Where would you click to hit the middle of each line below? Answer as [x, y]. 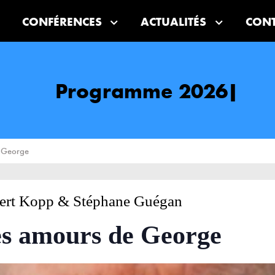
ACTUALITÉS [174, 22]
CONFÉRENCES [62, 22]
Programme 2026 [142, 91]
